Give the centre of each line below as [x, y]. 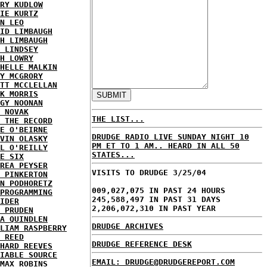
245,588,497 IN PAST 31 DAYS [156, 199]
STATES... [113, 154]
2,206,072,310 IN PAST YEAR [154, 208]
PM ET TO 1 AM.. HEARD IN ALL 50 [166, 145]
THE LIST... [118, 119]
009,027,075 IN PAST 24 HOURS [159, 190]
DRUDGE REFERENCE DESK [142, 244]
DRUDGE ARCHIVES [128, 226]
